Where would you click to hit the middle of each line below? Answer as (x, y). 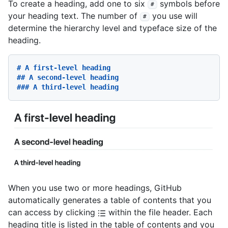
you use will (174, 16)
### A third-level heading (68, 87)
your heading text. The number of (74, 16)
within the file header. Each (159, 212)
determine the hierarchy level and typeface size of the (112, 28)
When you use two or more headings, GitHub (95, 188)
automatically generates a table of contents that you (110, 200)
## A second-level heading (68, 78)
